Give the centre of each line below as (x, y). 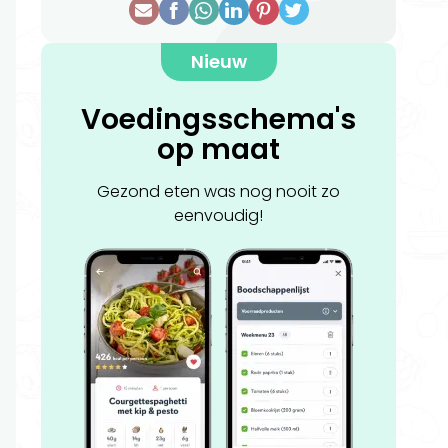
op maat (218, 149)
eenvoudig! (218, 215)
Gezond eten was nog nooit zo (218, 191)
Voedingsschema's (218, 119)
